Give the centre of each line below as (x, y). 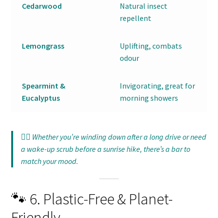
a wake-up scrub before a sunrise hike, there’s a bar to (105, 149)
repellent (136, 18)
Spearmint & (44, 86)
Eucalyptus (41, 98)
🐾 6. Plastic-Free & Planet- (92, 199)
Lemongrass (43, 46)
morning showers (149, 98)
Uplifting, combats (151, 46)
